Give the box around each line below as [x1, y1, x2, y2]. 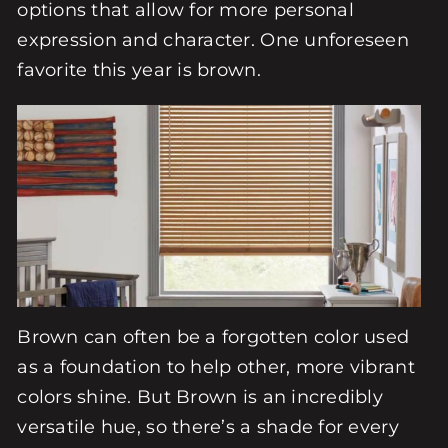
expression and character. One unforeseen [17, 29, 410, 51]
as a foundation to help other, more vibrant [17, 355, 415, 378]
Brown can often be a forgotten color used [17, 325, 410, 348]
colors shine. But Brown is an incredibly [17, 385, 384, 408]
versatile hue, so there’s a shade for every [17, 415, 399, 438]
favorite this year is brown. [17, 59, 261, 81]
